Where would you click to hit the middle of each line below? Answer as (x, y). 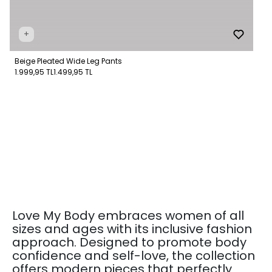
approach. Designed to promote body (129, 242)
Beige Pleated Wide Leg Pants (68, 61)
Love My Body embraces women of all (128, 215)
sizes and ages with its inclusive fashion (132, 229)
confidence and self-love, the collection (134, 255)
